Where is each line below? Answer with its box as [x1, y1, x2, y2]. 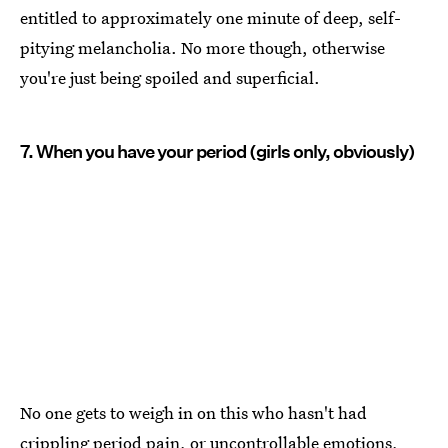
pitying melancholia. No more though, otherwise [20, 35, 385, 59]
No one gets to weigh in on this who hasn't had [20, 400, 367, 424]
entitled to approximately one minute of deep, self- [20, 5, 401, 29]
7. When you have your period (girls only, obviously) [20, 140, 415, 162]
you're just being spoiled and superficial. [20, 65, 320, 89]
